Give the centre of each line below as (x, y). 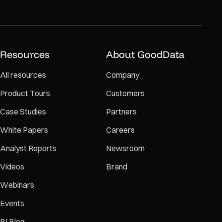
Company (123, 75)
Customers (125, 93)
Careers (120, 130)
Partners (121, 111)
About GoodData (145, 54)
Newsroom (125, 148)
